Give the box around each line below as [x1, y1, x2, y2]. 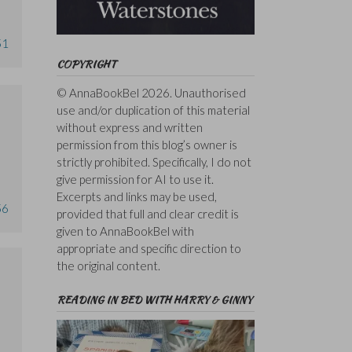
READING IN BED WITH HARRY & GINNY [56, 291, 252, 307]
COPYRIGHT [56, 56, 116, 71]
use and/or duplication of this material [56, 102, 250, 117]
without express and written [56, 119, 203, 134]
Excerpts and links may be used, [56, 189, 217, 203]
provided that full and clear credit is [56, 206, 239, 221]
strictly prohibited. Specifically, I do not [56, 154, 251, 169]
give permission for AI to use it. [56, 171, 214, 186]
